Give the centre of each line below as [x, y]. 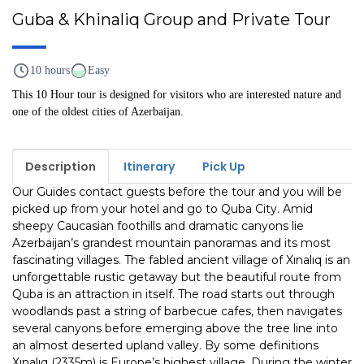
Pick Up [224, 167]
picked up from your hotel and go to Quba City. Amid [162, 209]
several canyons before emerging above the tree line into [175, 328]
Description [61, 167]
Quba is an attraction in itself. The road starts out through [173, 294]
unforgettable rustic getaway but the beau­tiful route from [177, 277]
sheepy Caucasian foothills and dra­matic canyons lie [158, 226]
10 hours [50, 70]
